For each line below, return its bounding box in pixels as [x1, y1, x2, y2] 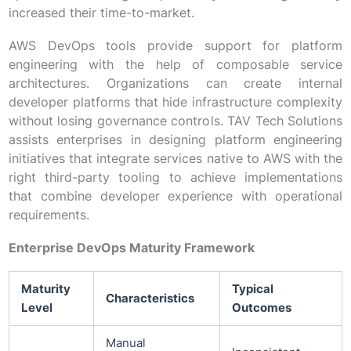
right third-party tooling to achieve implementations [8, 169, 343, 186]
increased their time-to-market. [8, 5, 194, 21]
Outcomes [231, 301, 291, 316]
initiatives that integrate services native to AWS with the [8, 150, 343, 167]
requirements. [8, 207, 89, 223]
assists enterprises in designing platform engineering [8, 132, 343, 148]
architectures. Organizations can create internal [8, 75, 343, 92]
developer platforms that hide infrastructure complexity [8, 94, 343, 110]
